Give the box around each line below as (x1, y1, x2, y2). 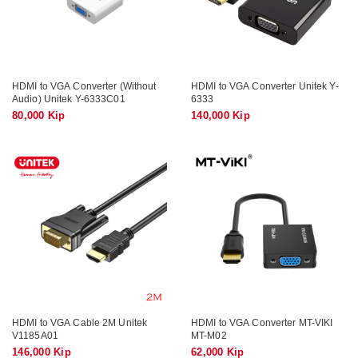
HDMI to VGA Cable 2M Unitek (12, 316, 148, 328)
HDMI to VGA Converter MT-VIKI (191, 316, 333, 328)
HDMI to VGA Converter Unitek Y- (191, 80, 339, 91)
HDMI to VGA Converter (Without (12, 80, 157, 91)
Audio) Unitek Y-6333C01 (12, 93, 125, 104)
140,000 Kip (191, 109, 250, 121)
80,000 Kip (12, 109, 66, 121)
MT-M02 (191, 329, 227, 340)
